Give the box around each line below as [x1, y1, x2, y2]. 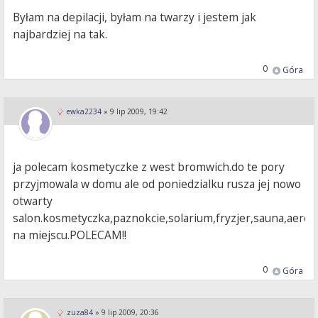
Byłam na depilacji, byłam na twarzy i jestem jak [13, 9, 257, 26]
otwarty [13, 193, 53, 209]
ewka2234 [67, 106, 102, 117]
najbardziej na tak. [13, 26, 108, 43]
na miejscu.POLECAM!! [13, 227, 127, 243]
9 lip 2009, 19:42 [110, 106, 168, 117]
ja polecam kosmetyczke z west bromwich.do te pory [13, 159, 285, 175]
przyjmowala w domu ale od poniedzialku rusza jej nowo [13, 176, 302, 192]
